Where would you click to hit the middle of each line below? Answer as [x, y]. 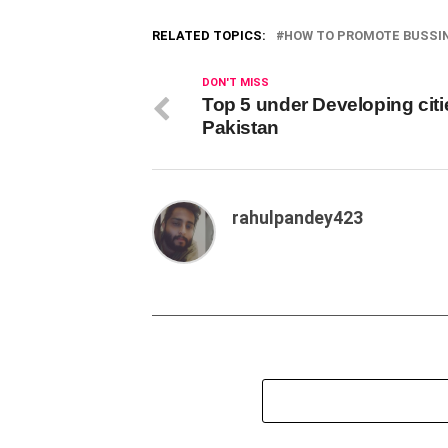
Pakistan [240, 127]
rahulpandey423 [297, 218]
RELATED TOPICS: [209, 35]
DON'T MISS [235, 82]
